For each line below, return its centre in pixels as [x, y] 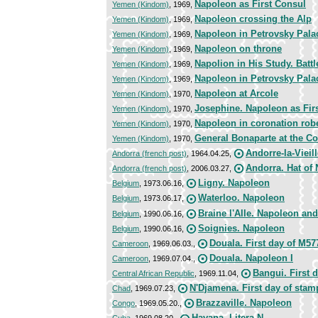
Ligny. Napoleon [234, 183]
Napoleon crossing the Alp [253, 19]
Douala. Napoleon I [251, 258]
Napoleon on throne [238, 49]
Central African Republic [153, 274]
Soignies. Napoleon [241, 228]
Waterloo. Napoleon [241, 198]
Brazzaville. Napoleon [244, 303]
